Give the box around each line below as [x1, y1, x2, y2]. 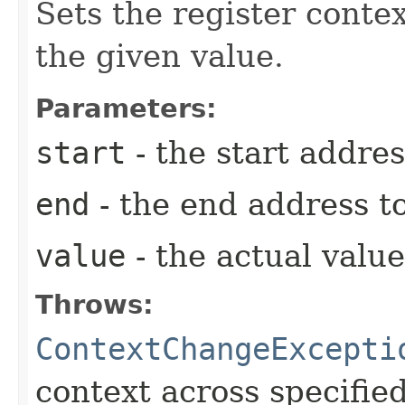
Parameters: [35, 92, 217, 124]
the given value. [35, 37, 284, 74]
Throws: [35, 288, 154, 320]
